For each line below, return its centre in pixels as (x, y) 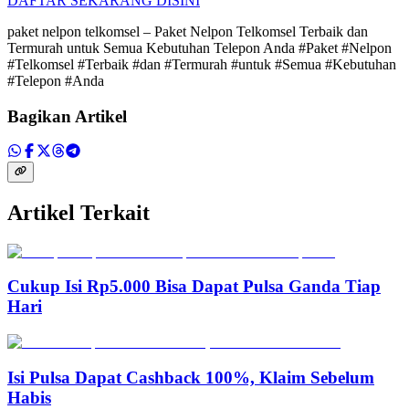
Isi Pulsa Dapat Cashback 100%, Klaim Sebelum (191, 377)
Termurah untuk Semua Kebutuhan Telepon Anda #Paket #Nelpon (199, 47)
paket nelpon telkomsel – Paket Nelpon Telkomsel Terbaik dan (188, 31)
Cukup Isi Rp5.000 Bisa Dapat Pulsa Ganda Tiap (194, 287)
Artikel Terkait (79, 212)
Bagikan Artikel (67, 116)
